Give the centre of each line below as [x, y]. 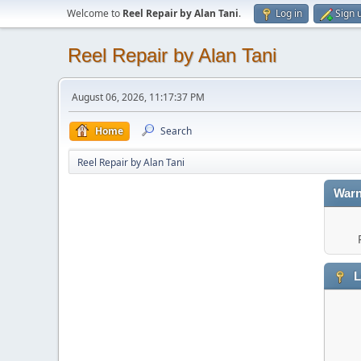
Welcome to [95, 13]
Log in [289, 13]
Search [176, 131]
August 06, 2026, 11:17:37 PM [138, 97]
